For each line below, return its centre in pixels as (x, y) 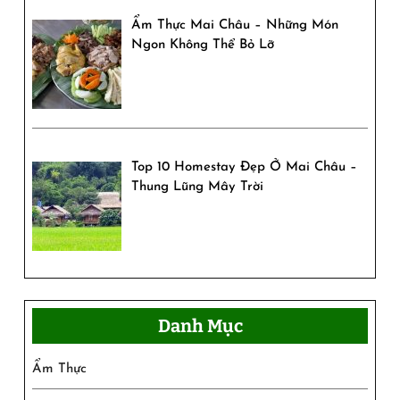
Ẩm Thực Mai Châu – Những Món (235, 25)
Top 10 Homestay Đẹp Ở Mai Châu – (245, 167)
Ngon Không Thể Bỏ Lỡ (203, 45)
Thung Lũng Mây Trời (198, 187)
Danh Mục (200, 325)
